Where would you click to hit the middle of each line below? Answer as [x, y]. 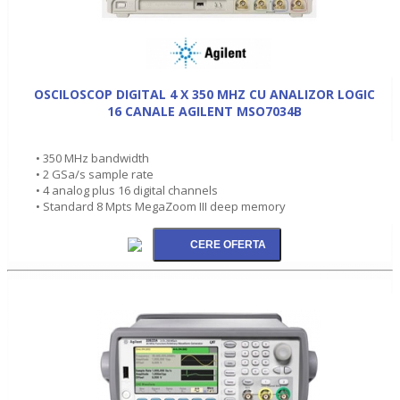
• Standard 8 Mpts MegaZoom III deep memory [161, 206]
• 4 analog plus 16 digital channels [127, 190]
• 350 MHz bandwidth [92, 158]
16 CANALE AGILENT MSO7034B [204, 111]
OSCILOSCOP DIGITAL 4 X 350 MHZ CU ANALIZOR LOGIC [204, 94]
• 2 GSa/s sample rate [95, 174]
